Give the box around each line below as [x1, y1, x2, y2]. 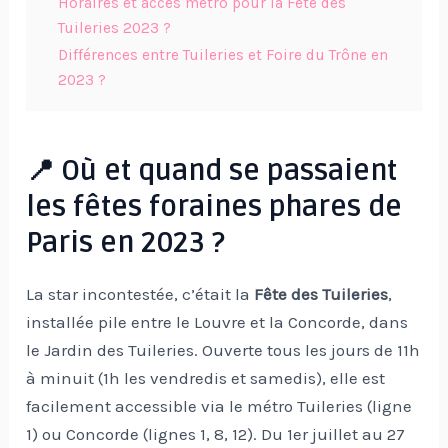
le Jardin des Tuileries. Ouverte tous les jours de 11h [26, 339, 421, 360]
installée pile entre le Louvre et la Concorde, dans [26, 311, 409, 332]
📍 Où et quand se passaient [26, 154, 398, 189]
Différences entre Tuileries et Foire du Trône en [58, 46, 389, 65]
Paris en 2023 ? [26, 226, 226, 261]
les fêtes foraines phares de [26, 190, 403, 225]
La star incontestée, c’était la [26, 283, 255, 304]
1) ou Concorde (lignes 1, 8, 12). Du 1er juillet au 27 [26, 423, 406, 444]
